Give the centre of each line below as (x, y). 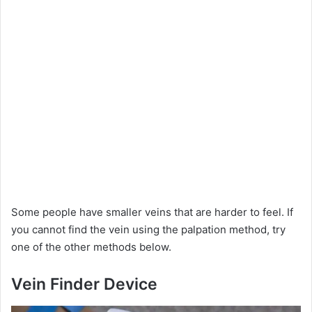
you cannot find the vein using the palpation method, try (148, 230)
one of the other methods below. (91, 247)
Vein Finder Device (84, 284)
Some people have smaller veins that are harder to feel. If (152, 212)
